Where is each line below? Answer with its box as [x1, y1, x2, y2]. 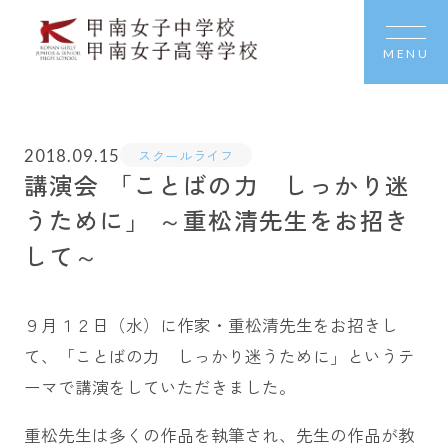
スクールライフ [138, 145, 234, 165]
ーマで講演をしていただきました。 [23, 374, 296, 399]
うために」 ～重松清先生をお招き [23, 202, 411, 238]
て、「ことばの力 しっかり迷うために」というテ [23, 343, 415, 368]
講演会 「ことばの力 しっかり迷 [23, 167, 411, 203]
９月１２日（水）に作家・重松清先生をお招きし [23, 312, 398, 337]
